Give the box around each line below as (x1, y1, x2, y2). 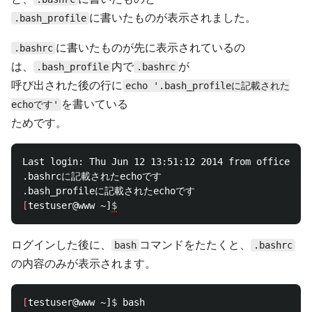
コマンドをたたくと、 (139, 237, 251, 251)
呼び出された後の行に (11, 78, 123, 92)
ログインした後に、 (11, 237, 111, 251)
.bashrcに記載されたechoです (22, 171, 162, 182)
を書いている (61, 97, 128, 111)
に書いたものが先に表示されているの (56, 40, 245, 54)
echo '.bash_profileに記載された (125, 80, 290, 91)
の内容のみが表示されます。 (11, 256, 156, 270)
